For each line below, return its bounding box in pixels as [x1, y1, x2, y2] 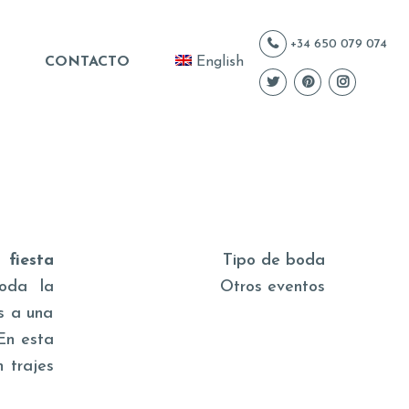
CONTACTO [45, 54, 130, 69]
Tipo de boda [223, 252, 325, 269]
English [192, 54, 244, 69]
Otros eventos [220, 278, 325, 296]
